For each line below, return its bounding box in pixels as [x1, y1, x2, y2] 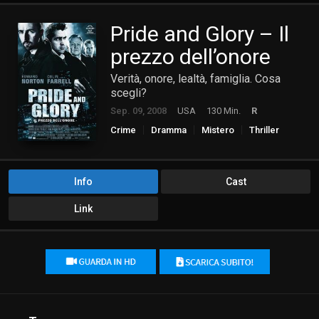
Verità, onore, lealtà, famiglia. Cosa [110, 72, 281, 86]
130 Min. [206, 105, 241, 117]
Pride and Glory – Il [110, 21, 289, 47]
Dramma [151, 125, 187, 136]
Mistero [202, 125, 234, 136]
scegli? [110, 86, 147, 100]
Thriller [249, 125, 279, 136]
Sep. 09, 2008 [110, 105, 167, 117]
